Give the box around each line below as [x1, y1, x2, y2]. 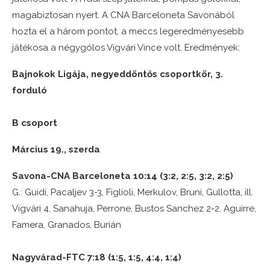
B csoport [12, 118, 57, 129]
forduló [12, 85, 47, 96]
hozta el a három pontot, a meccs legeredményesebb [12, 26, 244, 37]
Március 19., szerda [12, 144, 100, 155]
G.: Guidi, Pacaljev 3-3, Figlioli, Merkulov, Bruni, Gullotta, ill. [12, 187, 253, 198]
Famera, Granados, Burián [12, 219, 121, 231]
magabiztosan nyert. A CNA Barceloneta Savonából [12, 10, 234, 21]
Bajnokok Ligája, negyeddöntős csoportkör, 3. [12, 69, 223, 80]
